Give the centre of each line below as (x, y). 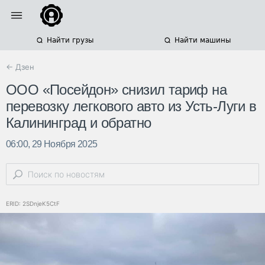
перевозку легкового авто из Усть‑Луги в (131, 106)
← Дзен (20, 67)
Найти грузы (70, 40)
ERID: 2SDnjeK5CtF (33, 204)
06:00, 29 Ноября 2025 (52, 144)
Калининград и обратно (79, 123)
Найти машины (202, 40)
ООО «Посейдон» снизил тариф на (116, 90)
